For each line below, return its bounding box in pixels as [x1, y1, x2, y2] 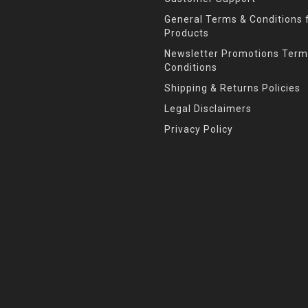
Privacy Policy [164, 124, 233, 135]
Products [164, 27, 209, 39]
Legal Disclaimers [164, 103, 252, 115]
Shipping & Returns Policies [164, 82, 300, 94]
